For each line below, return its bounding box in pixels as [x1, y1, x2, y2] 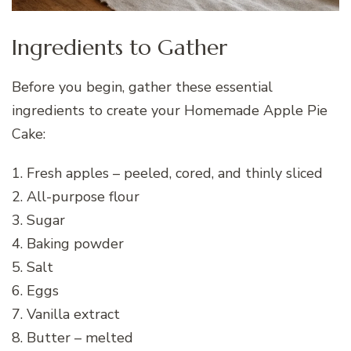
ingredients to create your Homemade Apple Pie [12, 100, 327, 120]
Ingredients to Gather [12, 34, 227, 62]
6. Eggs [12, 280, 59, 300]
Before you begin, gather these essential [12, 77, 273, 96]
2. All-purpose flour [12, 186, 139, 206]
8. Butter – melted [12, 327, 133, 347]
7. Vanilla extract [12, 304, 120, 324]
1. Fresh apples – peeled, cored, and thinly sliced [12, 163, 323, 183]
